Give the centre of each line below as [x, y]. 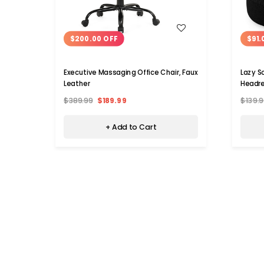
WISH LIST [130, 27]
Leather [77, 83]
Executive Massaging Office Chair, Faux [131, 72]
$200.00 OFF [94, 39]
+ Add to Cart [131, 127]
